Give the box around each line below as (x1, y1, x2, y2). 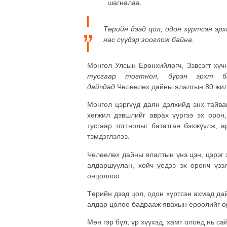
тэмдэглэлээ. (87, 132, 130, 141)
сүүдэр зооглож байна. (115, 35, 194, 44)
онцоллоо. (87, 171, 122, 180)
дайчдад (87, 82, 117, 91)
